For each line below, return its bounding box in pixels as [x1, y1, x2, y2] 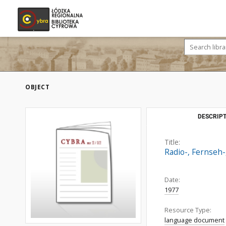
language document [164, 216, 224, 224]
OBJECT [25, 83, 49, 91]
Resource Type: [164, 206, 211, 214]
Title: [164, 137, 180, 147]
